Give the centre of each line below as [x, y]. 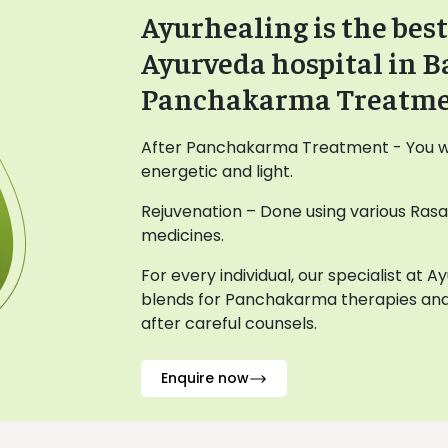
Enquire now [205, 378]
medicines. [182, 236]
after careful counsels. [229, 324]
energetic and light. [217, 172]
